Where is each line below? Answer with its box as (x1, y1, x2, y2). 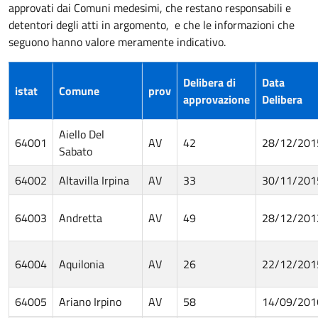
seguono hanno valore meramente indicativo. (9, 33, 229, 50)
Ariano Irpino (59, 292, 121, 310)
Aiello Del (59, 125, 104, 143)
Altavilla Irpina (59, 171, 129, 189)
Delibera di (183, 73, 236, 91)
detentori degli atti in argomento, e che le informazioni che (9, 16, 295, 33)
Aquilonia (59, 255, 104, 273)
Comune (59, 82, 99, 99)
